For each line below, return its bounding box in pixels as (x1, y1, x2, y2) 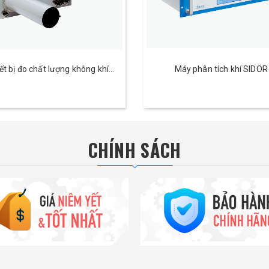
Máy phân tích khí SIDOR (174, 64, 268, 74)
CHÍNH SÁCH (88, 136, 181, 163)
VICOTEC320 (23, 77, 73, 87)
